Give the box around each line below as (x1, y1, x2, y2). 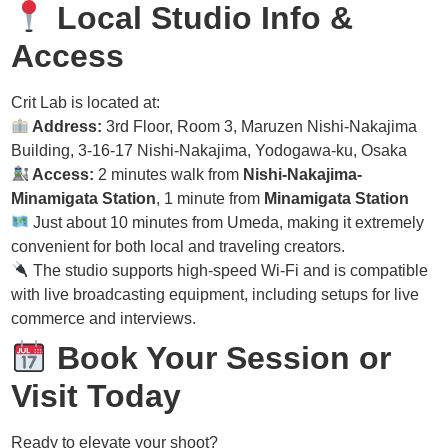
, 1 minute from (156, 189, 265, 207)
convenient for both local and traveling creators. (11, 237, 346, 255)
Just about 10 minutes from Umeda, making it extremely (29, 213, 425, 231)
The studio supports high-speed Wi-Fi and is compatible (29, 261, 429, 279)
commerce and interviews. (11, 309, 197, 327)
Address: (29, 117, 103, 135)
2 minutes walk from (94, 165, 244, 183)
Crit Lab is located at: (11, 93, 161, 111)
